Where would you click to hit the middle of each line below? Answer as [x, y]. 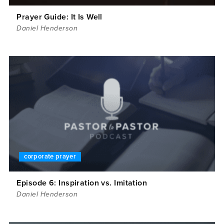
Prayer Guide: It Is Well [59, 17]
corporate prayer [50, 156]
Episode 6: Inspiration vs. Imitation [82, 183]
